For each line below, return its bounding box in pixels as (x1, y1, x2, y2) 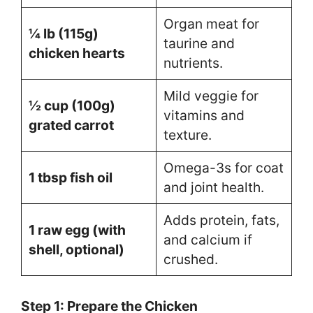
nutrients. (163, 54, 223, 71)
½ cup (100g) (28, 96, 115, 114)
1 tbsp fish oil (28, 168, 112, 186)
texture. (163, 126, 212, 143)
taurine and (163, 34, 235, 52)
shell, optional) (28, 240, 124, 258)
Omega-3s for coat (163, 159, 284, 176)
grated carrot (28, 116, 114, 133)
